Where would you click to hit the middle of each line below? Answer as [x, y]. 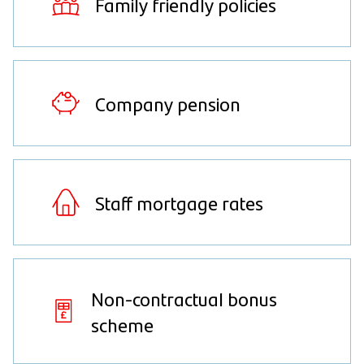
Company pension [168, 103]
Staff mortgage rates [179, 202]
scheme [123, 324]
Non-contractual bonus [184, 298]
